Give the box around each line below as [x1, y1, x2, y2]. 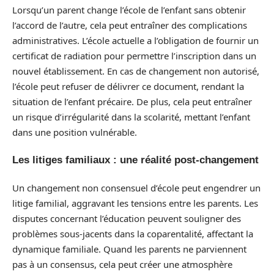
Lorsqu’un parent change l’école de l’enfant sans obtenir [12, 3, 246, 16]
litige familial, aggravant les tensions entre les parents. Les [12, 196, 258, 209]
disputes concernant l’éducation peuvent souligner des [12, 212, 241, 224]
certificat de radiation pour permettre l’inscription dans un [12, 49, 256, 62]
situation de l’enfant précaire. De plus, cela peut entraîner [12, 95, 252, 108]
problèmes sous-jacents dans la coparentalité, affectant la [12, 227, 253, 240]
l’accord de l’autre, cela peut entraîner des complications [12, 18, 247, 31]
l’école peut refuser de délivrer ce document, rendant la [12, 80, 244, 92]
